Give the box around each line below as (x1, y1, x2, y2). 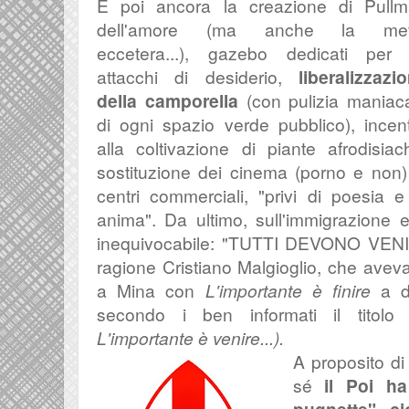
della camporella (97, 88, 238, 113)
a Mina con (97, 278, 205, 302)
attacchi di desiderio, (97, 64, 299, 89)
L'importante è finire (204, 278, 372, 302)
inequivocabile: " (97, 230, 228, 255)
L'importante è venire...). (97, 325, 284, 350)
